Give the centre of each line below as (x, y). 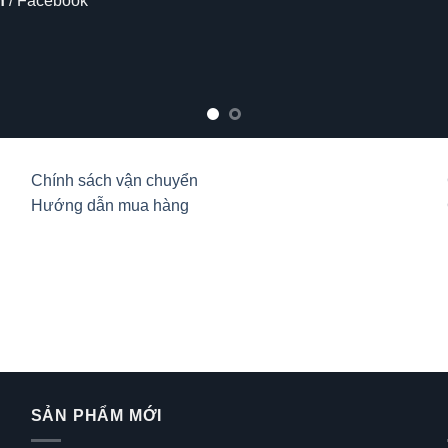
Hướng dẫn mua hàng (109, 205)
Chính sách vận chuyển (114, 180)
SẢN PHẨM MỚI (96, 416)
